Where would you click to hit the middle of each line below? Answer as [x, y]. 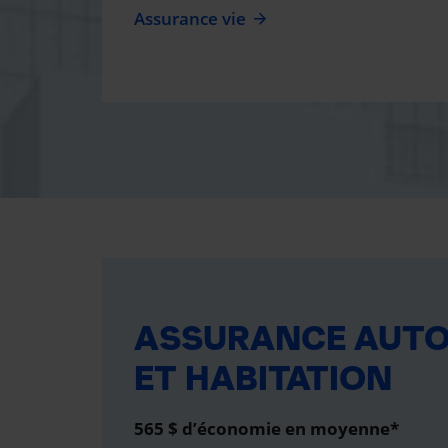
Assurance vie [190, 18]
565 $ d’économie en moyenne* [266, 428]
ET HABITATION [263, 378]
